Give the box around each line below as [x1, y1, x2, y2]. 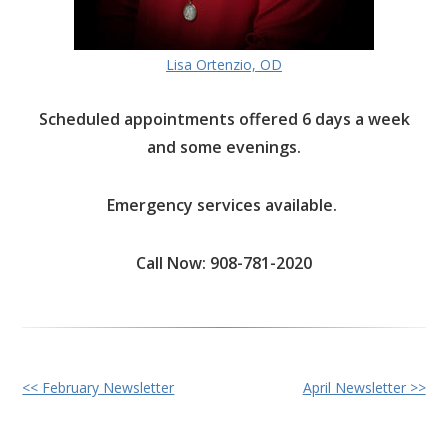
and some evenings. [147, 135, 301, 158]
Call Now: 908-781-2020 [136, 251, 312, 274]
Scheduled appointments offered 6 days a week [38, 107, 410, 130]
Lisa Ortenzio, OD [166, 54, 282, 74]
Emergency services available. [107, 193, 341, 216]
